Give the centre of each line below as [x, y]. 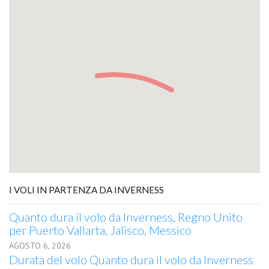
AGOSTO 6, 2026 [40, 246]
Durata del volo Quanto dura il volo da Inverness [131, 259]
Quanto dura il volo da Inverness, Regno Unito [126, 217]
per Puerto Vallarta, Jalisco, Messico [100, 230]
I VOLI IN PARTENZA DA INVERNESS [86, 190]
